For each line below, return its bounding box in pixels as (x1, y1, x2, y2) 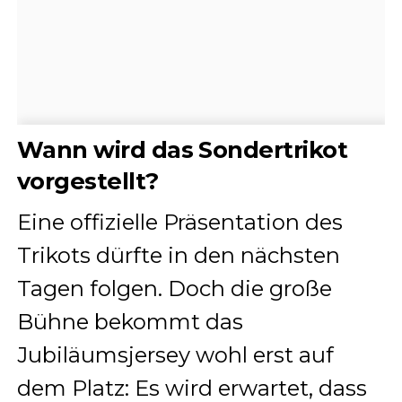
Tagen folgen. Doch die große (16, 275, 332, 301)
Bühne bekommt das (16, 308, 243, 335)
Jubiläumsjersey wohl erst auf (16, 341, 334, 368)
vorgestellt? (16, 166, 159, 195)
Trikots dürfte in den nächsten (16, 241, 340, 268)
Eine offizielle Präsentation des (16, 208, 343, 235)
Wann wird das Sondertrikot (16, 135, 348, 163)
